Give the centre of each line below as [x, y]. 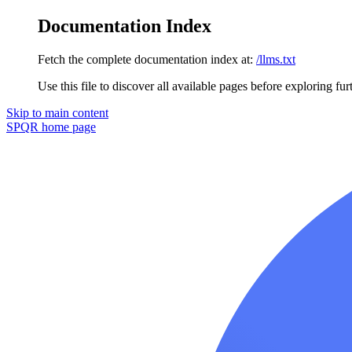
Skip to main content [57, 112]
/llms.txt [276, 59]
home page [67, 126]
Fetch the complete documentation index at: [145, 59]
